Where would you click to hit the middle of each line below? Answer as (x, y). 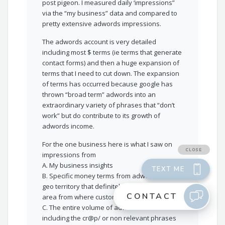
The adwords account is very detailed (99, 42)
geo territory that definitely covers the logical (110, 187)
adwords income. (69, 126)
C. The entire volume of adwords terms (101, 208)
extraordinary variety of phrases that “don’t (109, 105)
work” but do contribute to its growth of (101, 116)
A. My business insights (78, 165)
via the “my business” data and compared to (110, 13)
